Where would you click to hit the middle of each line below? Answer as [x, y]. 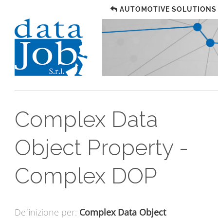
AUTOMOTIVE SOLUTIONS [168, 9]
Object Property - [101, 148]
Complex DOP [86, 176]
